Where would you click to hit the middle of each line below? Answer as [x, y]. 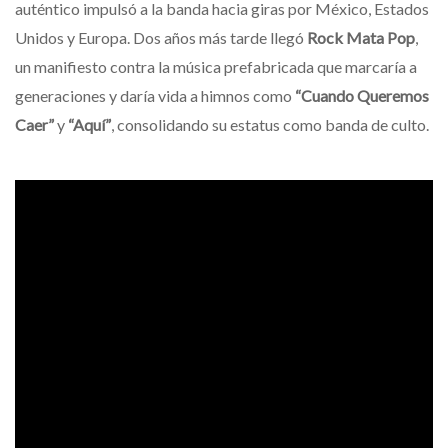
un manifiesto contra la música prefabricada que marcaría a [216, 66]
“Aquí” [89, 124]
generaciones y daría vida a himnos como [155, 95]
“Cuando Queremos [362, 95]
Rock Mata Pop [361, 37]
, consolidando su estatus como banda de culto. [270, 124]
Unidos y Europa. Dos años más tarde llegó [161, 37]
